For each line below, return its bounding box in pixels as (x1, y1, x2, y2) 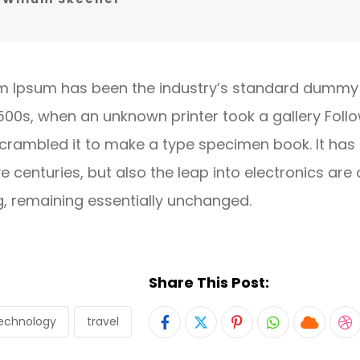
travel (87, 313, 119, 329)
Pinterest (235, 325, 299, 346)
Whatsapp (272, 325, 348, 346)
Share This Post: (149, 272, 269, 292)
